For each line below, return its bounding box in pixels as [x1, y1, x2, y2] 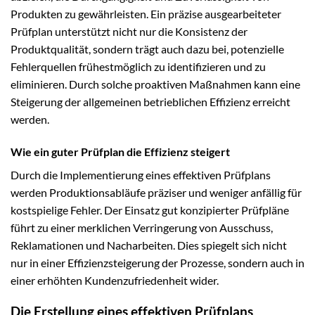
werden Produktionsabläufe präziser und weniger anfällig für [11, 185, 302, 199]
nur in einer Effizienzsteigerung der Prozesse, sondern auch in [11, 255, 304, 269]
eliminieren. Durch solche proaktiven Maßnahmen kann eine [11, 77, 300, 91]
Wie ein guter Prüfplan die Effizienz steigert [11, 144, 230, 158]
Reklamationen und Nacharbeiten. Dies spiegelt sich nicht [11, 238, 287, 252]
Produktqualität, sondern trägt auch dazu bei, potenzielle [11, 41, 284, 56]
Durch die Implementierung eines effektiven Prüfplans [11, 167, 271, 181]
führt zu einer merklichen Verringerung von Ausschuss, [11, 220, 273, 234]
